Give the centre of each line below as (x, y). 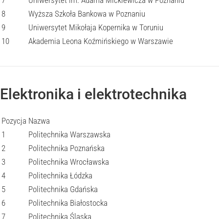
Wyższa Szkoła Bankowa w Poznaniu (87, 14)
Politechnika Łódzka (60, 175)
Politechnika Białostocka (68, 203)
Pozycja (14, 121)
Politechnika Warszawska (69, 134)
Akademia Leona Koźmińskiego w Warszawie (101, 41)
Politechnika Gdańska (63, 189)
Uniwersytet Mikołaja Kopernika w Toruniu (96, 27)
